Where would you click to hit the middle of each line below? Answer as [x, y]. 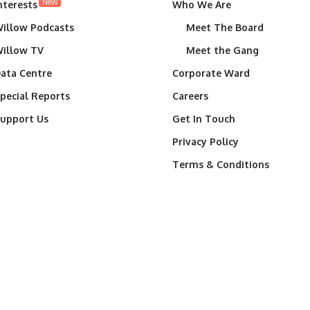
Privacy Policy [206, 141]
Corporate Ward [211, 73]
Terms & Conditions [221, 164]
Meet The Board [225, 27]
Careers [190, 95]
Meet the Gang [222, 50]
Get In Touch [204, 118]
